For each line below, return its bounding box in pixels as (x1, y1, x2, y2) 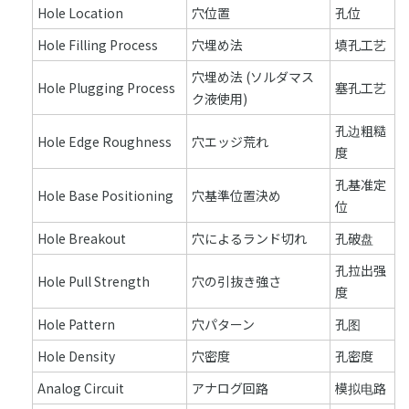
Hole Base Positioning (37, 186, 173, 204)
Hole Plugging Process (37, 79, 175, 97)
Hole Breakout (37, 229, 126, 247)
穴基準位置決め (192, 186, 281, 204)
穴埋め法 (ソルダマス (192, 68, 314, 86)
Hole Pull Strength (37, 272, 150, 290)
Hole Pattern (37, 315, 115, 333)
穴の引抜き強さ (192, 272, 281, 290)
